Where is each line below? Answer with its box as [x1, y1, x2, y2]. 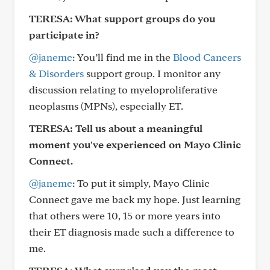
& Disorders [29, 67, 84, 80]
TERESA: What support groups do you [29, 12, 215, 25]
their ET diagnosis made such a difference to [29, 225, 234, 238]
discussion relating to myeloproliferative [29, 83, 218, 96]
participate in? [29, 28, 99, 41]
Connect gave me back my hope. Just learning [29, 193, 240, 206]
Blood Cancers [173, 51, 241, 63]
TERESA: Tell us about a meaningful [29, 122, 202, 134]
